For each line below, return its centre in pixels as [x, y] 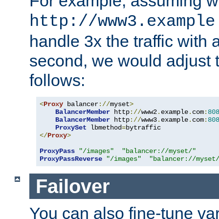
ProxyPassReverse [71, 159]
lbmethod [104, 127]
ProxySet [71, 127]
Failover [73, 186]
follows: [57, 80]
